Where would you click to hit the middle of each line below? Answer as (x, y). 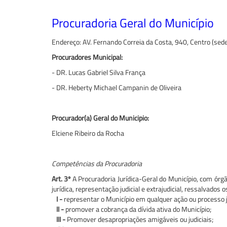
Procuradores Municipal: (87, 57)
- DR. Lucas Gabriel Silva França (99, 72)
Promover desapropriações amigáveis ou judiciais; (139, 219)
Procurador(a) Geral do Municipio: (100, 118)
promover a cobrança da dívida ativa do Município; (138, 209)
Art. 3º (61, 178)
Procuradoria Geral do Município (133, 23)
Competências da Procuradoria (97, 163)
